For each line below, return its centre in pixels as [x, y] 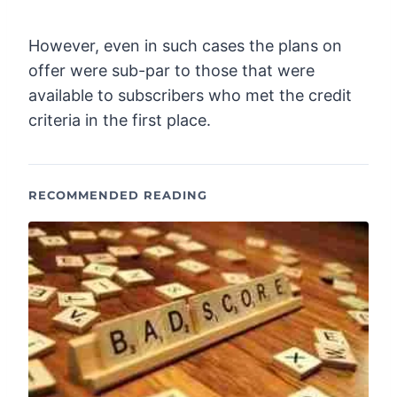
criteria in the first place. [120, 120]
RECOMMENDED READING [118, 195]
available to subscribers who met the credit [190, 95]
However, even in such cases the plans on [185, 45]
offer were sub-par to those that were [171, 70]
